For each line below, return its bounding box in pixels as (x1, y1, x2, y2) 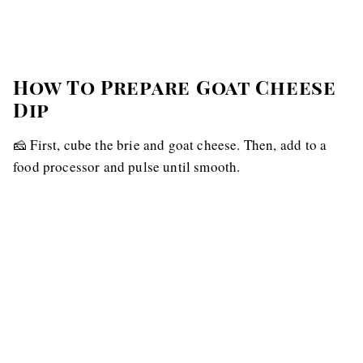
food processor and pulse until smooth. (13, 157, 241, 176)
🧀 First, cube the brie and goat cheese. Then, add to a (13, 135, 327, 154)
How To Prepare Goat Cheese (13, 74, 336, 100)
